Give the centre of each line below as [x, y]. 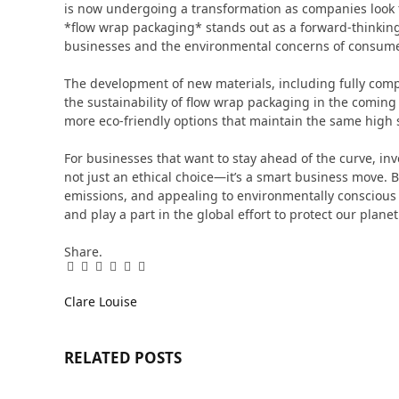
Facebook [93, 272]
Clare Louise [101, 301]
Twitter [102, 272]
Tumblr [145, 272]
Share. [83, 251]
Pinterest [119, 272]
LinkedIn [135, 272]
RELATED [99, 358]
